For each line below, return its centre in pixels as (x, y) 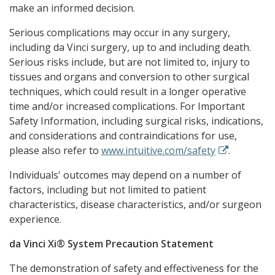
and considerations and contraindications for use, (123, 136)
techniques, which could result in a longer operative (128, 92)
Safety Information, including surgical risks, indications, (136, 121)
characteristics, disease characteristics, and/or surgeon (135, 205)
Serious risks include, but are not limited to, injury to (130, 62)
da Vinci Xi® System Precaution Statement (111, 244)
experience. (35, 219)
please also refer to (55, 151)
